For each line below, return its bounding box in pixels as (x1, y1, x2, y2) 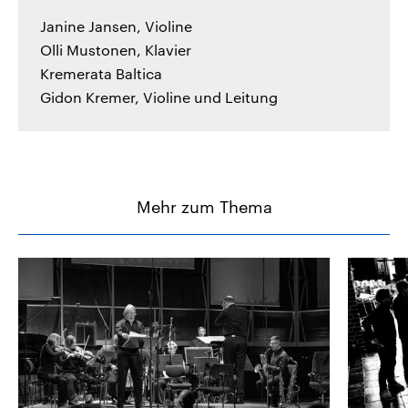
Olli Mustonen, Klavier (40, 41, 191, 59)
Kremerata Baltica (40, 65, 162, 83)
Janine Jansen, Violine (40, 17, 192, 36)
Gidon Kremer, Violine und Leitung (40, 88, 278, 107)
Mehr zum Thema (136, 197, 272, 218)
